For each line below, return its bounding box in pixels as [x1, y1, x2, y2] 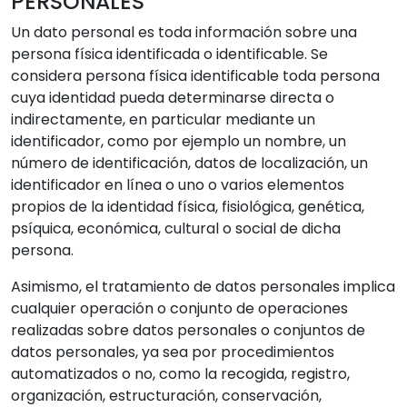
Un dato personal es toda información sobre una [11, 22, 357, 43]
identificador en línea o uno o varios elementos [11, 174, 344, 195]
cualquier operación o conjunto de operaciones [11, 298, 348, 319]
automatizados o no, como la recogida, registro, [11, 363, 350, 384]
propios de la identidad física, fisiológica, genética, [11, 196, 364, 217]
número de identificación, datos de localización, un [11, 153, 368, 174]
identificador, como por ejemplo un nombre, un [11, 131, 346, 152]
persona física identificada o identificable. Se [11, 44, 328, 65]
